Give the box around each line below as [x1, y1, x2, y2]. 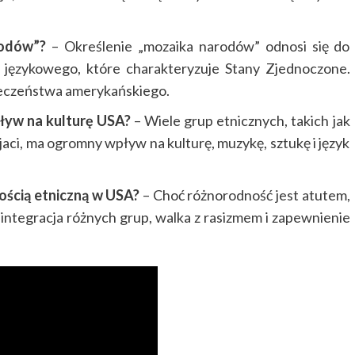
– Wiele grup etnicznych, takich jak [131, 112, 350, 130]
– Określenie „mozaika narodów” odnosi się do [46, 37, 350, 55]
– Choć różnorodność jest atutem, [139, 186, 350, 204]
